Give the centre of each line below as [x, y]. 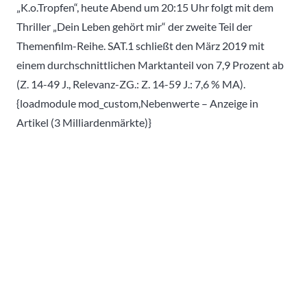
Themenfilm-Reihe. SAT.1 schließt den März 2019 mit [140, 45]
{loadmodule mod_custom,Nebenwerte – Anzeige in [137, 103]
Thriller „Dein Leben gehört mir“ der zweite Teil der [134, 26]
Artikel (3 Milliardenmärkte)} [84, 122]
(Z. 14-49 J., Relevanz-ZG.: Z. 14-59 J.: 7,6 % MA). [131, 84]
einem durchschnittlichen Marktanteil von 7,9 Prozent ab [150, 64]
